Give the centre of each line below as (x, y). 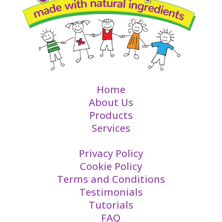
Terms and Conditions (111, 179)
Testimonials (111, 192)
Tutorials (111, 205)
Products (111, 115)
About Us (111, 102)
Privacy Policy (111, 153)
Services (111, 128)
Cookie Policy (111, 166)
